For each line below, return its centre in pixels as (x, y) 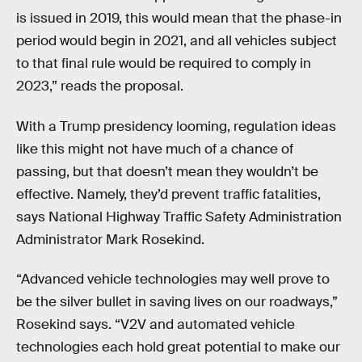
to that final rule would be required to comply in (164, 64)
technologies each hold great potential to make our (178, 347)
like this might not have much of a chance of (155, 149)
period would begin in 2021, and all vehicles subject (177, 41)
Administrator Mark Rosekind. (110, 239)
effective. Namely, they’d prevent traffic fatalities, (168, 194)
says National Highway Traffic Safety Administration (179, 217)
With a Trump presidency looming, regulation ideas (176, 126)
